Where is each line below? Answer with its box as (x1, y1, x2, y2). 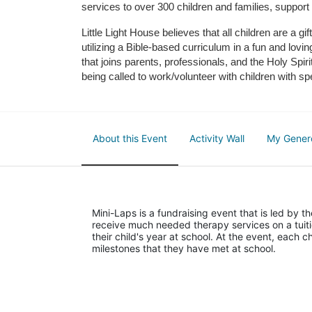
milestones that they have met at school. (92, 242, 279, 255)
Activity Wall (189, 132, 244, 144)
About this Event (93, 132, 167, 144)
